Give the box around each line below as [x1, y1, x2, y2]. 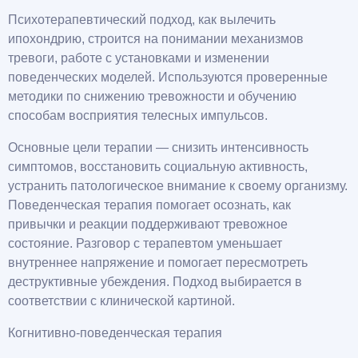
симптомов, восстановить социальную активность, [8, 160, 308, 174]
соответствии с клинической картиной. [8, 294, 235, 308]
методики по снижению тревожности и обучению [8, 89, 296, 104]
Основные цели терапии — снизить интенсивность [8, 141, 308, 155]
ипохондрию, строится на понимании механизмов [8, 32, 304, 46]
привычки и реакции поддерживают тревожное [8, 217, 288, 232]
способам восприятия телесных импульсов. [8, 109, 268, 123]
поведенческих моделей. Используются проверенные [8, 70, 328, 85]
